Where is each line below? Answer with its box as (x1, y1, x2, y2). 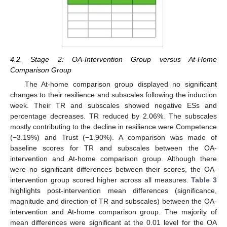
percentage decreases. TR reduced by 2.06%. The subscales (10, 112, 217, 121)
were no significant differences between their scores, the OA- (10, 165, 217, 174)
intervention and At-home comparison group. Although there (10, 155, 217, 163)
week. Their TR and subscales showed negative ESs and (10, 101, 217, 110)
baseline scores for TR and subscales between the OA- (10, 144, 217, 153)
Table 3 (191, 176, 217, 184)
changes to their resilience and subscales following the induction (10, 91, 217, 99)
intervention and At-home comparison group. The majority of (10, 208, 217, 216)
